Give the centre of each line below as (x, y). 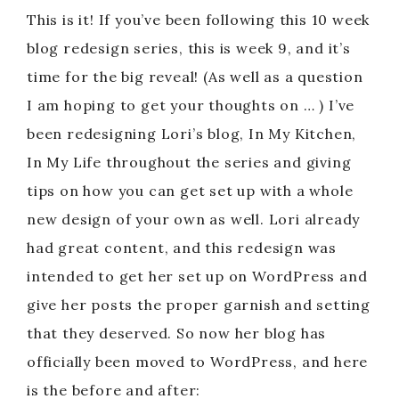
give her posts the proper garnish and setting (199, 305)
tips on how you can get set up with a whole (190, 191)
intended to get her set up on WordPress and (197, 276)
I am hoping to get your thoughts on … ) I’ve (191, 105)
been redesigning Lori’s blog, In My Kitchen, (192, 134)
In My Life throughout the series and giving (189, 162)
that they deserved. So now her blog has (177, 333)
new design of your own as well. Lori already (194, 219)
